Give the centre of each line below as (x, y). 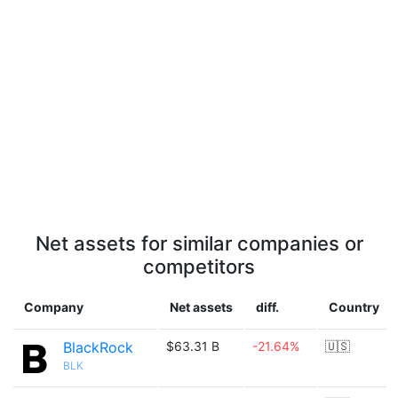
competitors (199, 267)
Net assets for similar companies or (199, 243)
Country (354, 307)
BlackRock (98, 347)
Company (54, 307)
